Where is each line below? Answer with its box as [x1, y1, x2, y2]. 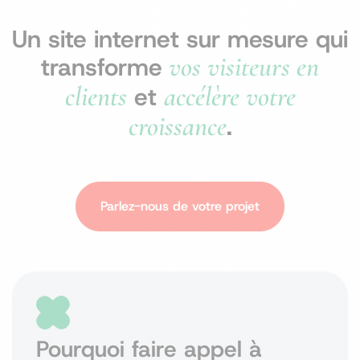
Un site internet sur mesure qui [12, 23, 348, 55]
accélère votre [163, 80, 296, 113]
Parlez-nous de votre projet [100, 198, 260, 215]
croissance [128, 109, 227, 143]
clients [64, 80, 127, 113]
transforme [41, 51, 162, 83]
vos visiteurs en [169, 50, 319, 84]
